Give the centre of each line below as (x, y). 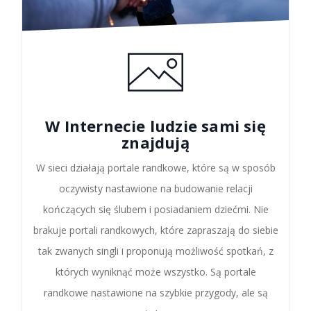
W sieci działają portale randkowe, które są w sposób (155, 168)
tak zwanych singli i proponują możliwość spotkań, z (155, 251)
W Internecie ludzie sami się (155, 126)
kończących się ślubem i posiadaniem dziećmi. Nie (155, 209)
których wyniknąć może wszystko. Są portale (155, 272)
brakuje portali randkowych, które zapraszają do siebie (155, 230)
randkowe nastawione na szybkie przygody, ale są (155, 293)
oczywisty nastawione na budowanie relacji (155, 188)
